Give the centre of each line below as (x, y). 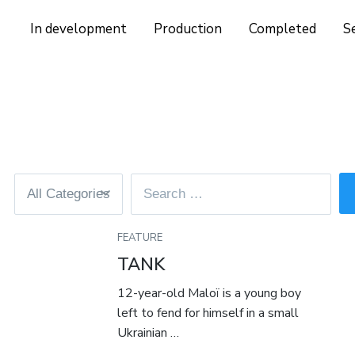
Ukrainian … (149, 333)
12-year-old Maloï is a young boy (210, 294)
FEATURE (140, 238)
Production (188, 29)
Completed (283, 29)
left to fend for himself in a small (208, 313)
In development (79, 29)
